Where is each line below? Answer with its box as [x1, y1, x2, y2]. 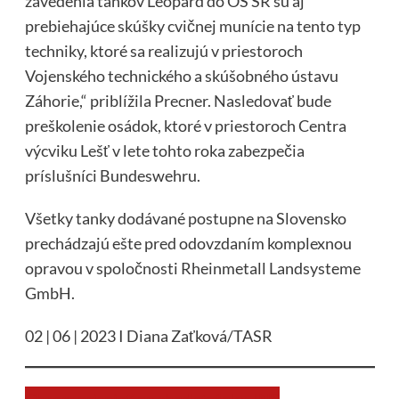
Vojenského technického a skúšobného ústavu [24, 66, 338, 86]
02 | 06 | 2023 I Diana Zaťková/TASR [24, 326, 273, 346]
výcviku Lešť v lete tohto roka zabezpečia [24, 141, 305, 161]
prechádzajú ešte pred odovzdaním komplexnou [24, 233, 352, 254]
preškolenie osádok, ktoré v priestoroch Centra [24, 116, 346, 136]
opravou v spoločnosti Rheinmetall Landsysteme [24, 258, 361, 279]
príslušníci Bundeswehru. [24, 166, 200, 186]
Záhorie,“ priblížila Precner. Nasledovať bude [24, 91, 331, 111]
